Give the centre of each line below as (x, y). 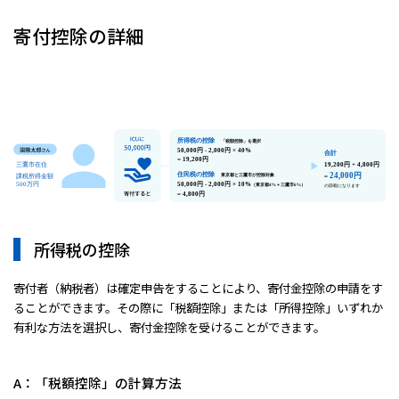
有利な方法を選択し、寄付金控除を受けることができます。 (169, 327)
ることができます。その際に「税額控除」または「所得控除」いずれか (198, 307)
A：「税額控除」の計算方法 (98, 382)
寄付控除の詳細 (79, 36)
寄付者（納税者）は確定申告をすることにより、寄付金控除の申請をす (198, 288)
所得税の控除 (82, 249)
